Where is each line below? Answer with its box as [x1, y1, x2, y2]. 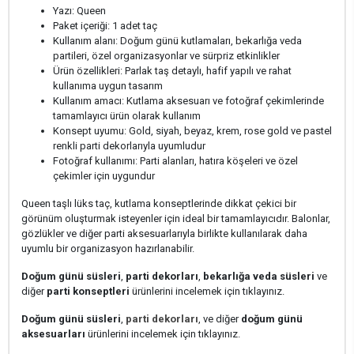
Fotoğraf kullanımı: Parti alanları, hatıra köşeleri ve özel [53, 155, 298, 167]
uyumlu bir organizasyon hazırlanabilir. [21, 243, 194, 254]
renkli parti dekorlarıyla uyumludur [53, 140, 205, 152]
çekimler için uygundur [53, 170, 155, 182]
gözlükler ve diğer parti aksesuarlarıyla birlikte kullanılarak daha [21, 228, 307, 239]
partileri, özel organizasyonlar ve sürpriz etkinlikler [53, 50, 280, 62]
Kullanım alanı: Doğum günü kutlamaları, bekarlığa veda [53, 35, 302, 47]
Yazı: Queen [53, 5, 106, 17]
